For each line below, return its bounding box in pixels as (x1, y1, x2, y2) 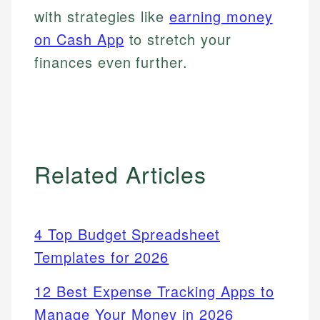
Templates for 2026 (34, 246, 169, 268)
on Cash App (34, 29, 124, 50)
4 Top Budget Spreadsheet (34, 224, 221, 245)
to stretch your (124, 29, 231, 50)
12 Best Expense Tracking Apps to (34, 281, 274, 302)
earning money (169, 6, 273, 27)
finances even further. (34, 51, 189, 73)
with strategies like (34, 6, 170, 27)
